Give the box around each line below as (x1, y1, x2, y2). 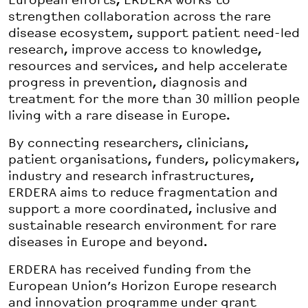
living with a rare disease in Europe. (8, 109, 230, 123)
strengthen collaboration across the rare (8, 10, 271, 24)
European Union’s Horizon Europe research (8, 279, 277, 294)
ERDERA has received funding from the (8, 263, 251, 277)
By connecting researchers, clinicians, (8, 136, 249, 151)
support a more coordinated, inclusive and (8, 202, 277, 217)
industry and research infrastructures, (8, 169, 254, 184)
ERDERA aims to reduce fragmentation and (8, 186, 278, 200)
